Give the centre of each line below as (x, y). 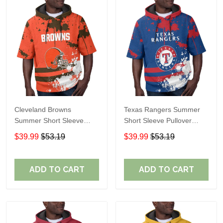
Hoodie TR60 (145, 131)
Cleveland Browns (43, 109)
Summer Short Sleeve (49, 120)
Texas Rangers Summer (162, 109)
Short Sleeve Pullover (158, 120)
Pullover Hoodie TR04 (49, 131)
